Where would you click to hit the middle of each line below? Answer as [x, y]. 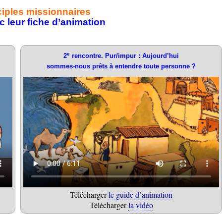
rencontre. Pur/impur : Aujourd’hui [124, 56]
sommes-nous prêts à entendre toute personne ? [121, 66]
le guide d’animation [140, 194]
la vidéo [140, 205]
